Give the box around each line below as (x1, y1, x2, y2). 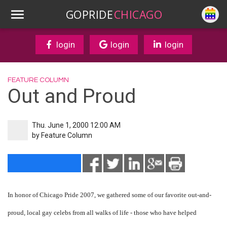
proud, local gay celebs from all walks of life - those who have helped (8, 209, 197, 216)
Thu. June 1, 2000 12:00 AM (32, 121, 121, 129)
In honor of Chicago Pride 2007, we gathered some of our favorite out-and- (8, 191, 211, 199)
